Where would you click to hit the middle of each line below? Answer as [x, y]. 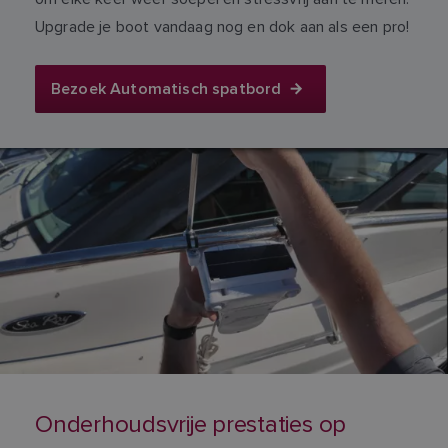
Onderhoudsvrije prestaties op [191, 424]
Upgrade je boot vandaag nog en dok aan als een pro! [222, 26]
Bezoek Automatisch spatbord [166, 89]
